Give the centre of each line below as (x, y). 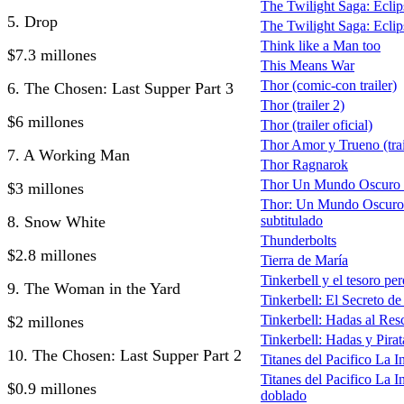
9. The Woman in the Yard (94, 288)
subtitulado (292, 221)
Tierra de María (304, 261)
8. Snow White (56, 221)
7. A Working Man (69, 155)
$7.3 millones (52, 55)
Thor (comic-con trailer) (329, 86)
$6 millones (46, 121)
